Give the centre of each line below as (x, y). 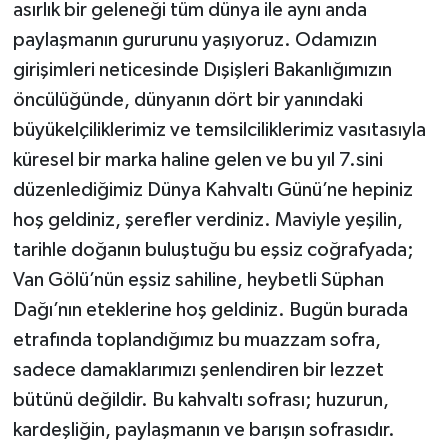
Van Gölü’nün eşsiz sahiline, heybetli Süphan (198, 279)
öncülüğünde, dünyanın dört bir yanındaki (187, 99)
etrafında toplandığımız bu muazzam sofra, (196, 339)
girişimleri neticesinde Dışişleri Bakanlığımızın (202, 69)
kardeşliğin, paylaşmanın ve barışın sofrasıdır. (203, 429)
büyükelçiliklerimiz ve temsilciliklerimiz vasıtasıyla (219, 129)
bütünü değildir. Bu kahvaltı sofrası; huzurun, (200, 399)
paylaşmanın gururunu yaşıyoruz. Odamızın (194, 39)
